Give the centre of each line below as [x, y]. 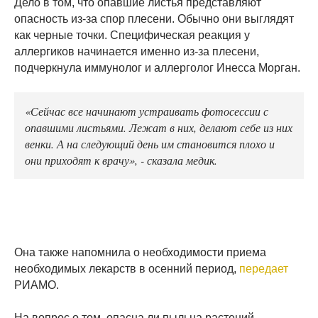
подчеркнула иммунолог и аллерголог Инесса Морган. [157, 68]
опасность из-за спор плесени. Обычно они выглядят [154, 19]
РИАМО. [37, 285]
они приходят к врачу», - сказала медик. [121, 160]
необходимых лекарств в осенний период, [127, 269]
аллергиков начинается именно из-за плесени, [137, 52]
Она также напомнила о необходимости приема [140, 253]
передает [264, 269]
